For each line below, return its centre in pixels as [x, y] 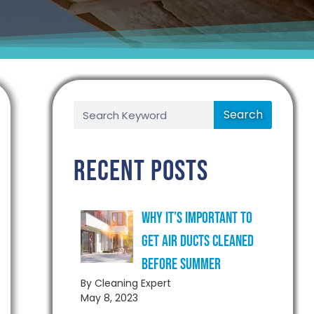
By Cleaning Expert [125, 283]
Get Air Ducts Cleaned [197, 241]
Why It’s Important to [197, 218]
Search [243, 115]
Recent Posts [141, 171]
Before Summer [181, 265]
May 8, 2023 [109, 298]
